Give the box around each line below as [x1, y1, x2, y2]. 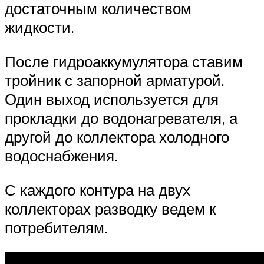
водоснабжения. [5, 146, 118, 166]
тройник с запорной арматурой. [5, 71, 225, 90]
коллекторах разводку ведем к [5, 199, 216, 218]
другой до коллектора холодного [5, 127, 229, 147]
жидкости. [5, 18, 74, 37]
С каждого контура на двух [5, 180, 190, 199]
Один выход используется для [5, 90, 219, 109]
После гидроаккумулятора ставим [5, 52, 243, 71]
